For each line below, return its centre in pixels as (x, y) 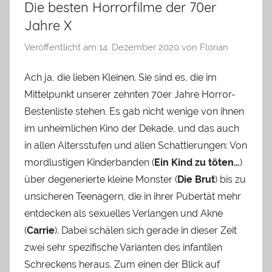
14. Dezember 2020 (139, 47)
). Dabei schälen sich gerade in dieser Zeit (146, 231)
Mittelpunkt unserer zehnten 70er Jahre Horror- (130, 95)
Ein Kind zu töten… (197, 163)
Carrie (41, 231)
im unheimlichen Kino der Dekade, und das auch (132, 129)
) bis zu (230, 180)
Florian (214, 47)
